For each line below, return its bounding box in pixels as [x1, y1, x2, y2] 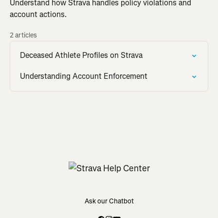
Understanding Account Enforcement [20, 71, 147, 81]
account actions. [10, 9, 67, 19]
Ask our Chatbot [84, 197, 134, 206]
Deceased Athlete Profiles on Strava [20, 50, 143, 60]
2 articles [10, 31, 37, 40]
